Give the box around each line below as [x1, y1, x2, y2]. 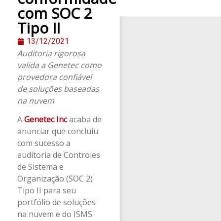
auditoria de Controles [17, 149, 100, 161]
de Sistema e [17, 161, 64, 173]
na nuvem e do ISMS [17, 209, 92, 220]
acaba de [69, 114, 102, 125]
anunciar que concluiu [17, 126, 98, 137]
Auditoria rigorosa [17, 48, 85, 59]
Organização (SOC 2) [17, 173, 93, 184]
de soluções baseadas [17, 83, 99, 94]
